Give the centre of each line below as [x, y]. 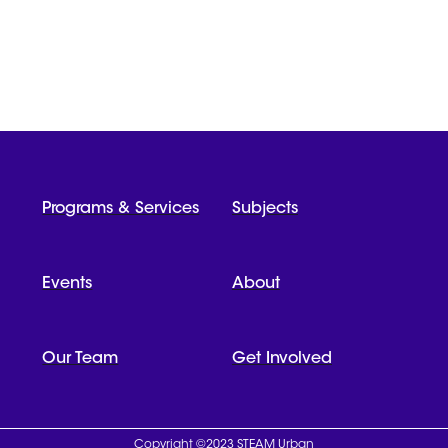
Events [67, 283]
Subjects [264, 208]
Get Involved [281, 358]
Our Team [80, 358]
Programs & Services [121, 208]
